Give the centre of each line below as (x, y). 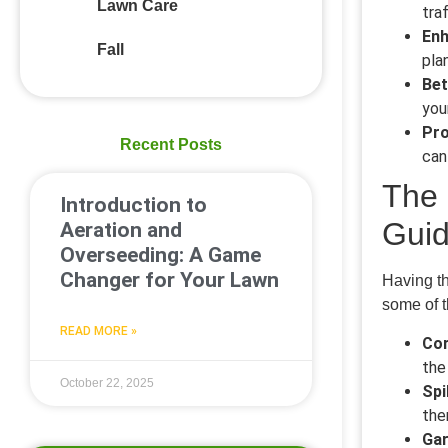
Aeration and (121, 229)
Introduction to (133, 204)
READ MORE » (98, 330)
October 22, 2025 (107, 382)
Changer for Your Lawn (169, 279)
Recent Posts (171, 144)
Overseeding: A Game (160, 254)
